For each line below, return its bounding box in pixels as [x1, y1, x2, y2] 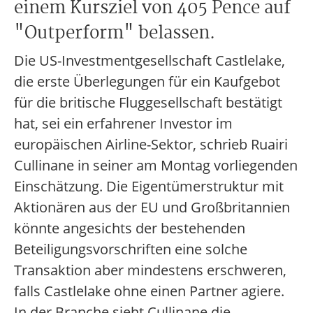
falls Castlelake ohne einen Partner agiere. [14, 282, 284, 300]
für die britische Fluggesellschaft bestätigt [14, 93, 282, 112]
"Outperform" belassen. [14, 20, 215, 48]
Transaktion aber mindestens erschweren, [14, 261, 286, 279]
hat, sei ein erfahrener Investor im [14, 114, 233, 133]
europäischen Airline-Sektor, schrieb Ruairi [14, 135, 288, 154]
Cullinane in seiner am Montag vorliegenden [14, 156, 298, 175]
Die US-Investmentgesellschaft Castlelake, [14, 51, 285, 70]
